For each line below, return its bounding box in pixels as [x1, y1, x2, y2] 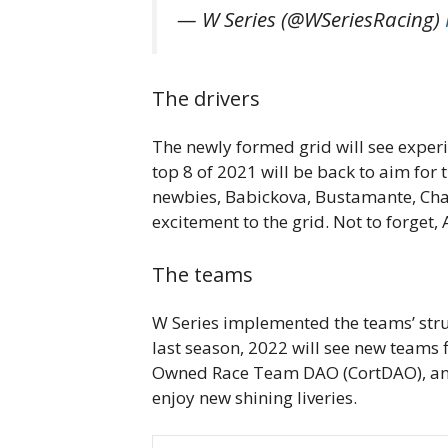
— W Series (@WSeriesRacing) [177, 4, 445, 33]
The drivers [152, 85, 260, 113]
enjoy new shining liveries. [152, 385, 357, 409]
